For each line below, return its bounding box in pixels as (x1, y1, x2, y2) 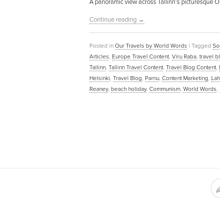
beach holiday (111, 85, 146, 92)
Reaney (89, 85, 108, 92)
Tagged (192, 42, 211, 49)
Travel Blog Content (166, 63, 216, 71)
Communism (149, 85, 180, 92)
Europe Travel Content (112, 53, 169, 60)
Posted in (89, 42, 113, 49)
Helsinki (89, 74, 110, 82)
